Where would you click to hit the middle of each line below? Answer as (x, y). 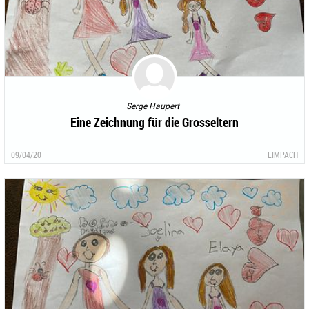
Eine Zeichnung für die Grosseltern (154, 122)
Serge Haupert (153, 105)
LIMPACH (283, 154)
